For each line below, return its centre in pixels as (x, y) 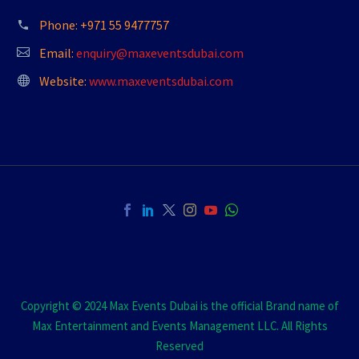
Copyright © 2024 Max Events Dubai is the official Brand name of (179, 306)
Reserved (179, 346)
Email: (58, 53)
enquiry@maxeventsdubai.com (160, 53)
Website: (64, 81)
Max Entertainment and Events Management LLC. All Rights (179, 326)
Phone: (60, 25)
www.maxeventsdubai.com (161, 81)
